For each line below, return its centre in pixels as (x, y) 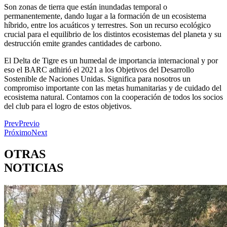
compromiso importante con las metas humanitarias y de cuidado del (113, 88)
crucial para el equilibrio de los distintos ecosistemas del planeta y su (113, 34)
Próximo (18, 133)
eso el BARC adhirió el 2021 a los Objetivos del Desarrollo (99, 70)
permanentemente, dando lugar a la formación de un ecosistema (105, 16)
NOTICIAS (34, 167)
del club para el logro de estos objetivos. (69, 106)
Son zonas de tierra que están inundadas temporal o (86, 7)
